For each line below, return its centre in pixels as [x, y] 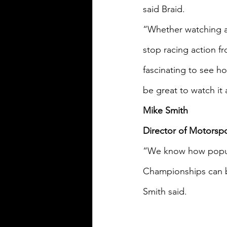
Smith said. [165, 192]
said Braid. [164, 9]
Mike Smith [165, 111]
